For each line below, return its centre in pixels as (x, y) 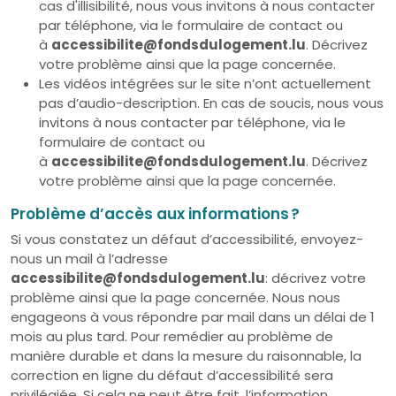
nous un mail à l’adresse (89, 259)
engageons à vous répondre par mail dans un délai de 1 (193, 317)
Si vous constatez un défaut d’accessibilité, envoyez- (187, 239)
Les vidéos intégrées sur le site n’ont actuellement (205, 84)
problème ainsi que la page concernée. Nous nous (175, 297)
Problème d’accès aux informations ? (155, 214)
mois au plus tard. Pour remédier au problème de (172, 336)
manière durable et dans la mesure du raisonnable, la (186, 356)
